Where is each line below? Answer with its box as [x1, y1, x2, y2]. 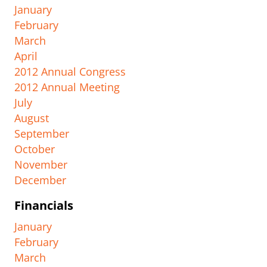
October [14, 142, 55, 157]
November [14, 157, 67, 172]
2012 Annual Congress [14, 64, 126, 79]
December [14, 173, 66, 188]
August [14, 111, 49, 126]
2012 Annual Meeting [14, 80, 120, 95]
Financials [14, 197, 73, 214]
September [14, 126, 69, 141]
